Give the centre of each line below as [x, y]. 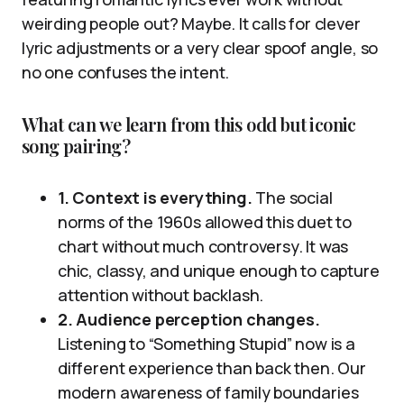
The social [292, 198]
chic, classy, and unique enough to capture [219, 271]
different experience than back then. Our [212, 368]
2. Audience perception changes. [189, 320]
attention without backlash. [161, 295]
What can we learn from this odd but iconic [189, 124]
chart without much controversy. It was [203, 247]
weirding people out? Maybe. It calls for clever [191, 24]
